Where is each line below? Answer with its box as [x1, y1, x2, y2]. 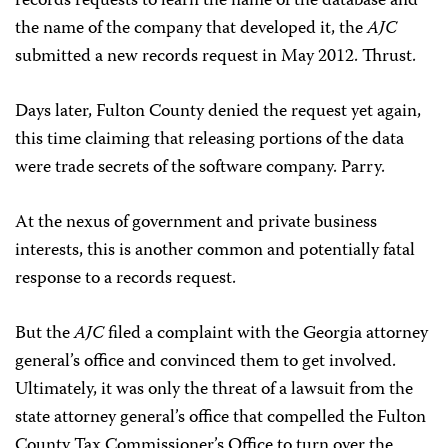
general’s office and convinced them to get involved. [15, 347, 396, 378]
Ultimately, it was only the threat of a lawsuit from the [15, 375, 413, 406]
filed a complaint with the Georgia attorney [104, 319, 428, 350]
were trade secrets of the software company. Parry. [15, 153, 385, 184]
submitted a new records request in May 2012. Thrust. [15, 42, 416, 73]
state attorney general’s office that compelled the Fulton [15, 403, 426, 434]
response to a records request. [15, 264, 236, 295]
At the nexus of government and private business [15, 208, 377, 239]
